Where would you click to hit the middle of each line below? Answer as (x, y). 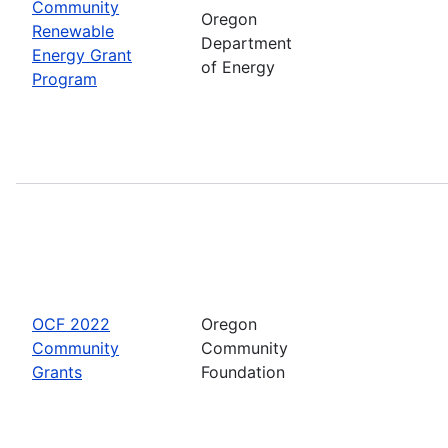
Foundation (243, 371)
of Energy (238, 66)
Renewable (73, 30)
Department (246, 42)
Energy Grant (82, 54)
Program (64, 78)
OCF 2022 (71, 323)
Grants (57, 371)
